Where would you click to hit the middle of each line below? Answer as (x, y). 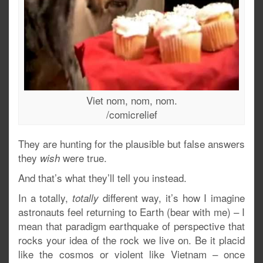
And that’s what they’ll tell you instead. (102, 177)
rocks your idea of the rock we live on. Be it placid (131, 240)
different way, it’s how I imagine (172, 197)
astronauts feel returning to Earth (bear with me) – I (131, 211)
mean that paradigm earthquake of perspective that (131, 225)
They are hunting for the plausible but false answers (131, 143)
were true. (83, 157)
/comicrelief (131, 114)
